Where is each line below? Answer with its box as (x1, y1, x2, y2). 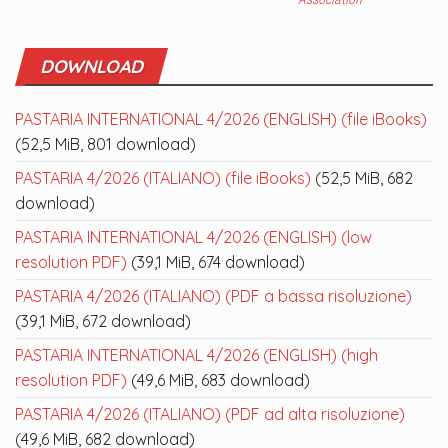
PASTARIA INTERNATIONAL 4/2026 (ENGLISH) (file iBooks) (15, 109, 427, 130)
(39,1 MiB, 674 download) (127, 252, 305, 273)
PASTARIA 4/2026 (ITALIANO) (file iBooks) (15, 168, 311, 189)
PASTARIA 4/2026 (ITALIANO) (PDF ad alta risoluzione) (15, 404, 405, 425)
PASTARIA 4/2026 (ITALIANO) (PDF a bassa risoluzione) (15, 286, 412, 307)
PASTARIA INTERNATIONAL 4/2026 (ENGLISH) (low (15, 227, 372, 248)
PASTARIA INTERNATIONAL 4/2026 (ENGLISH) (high (15, 345, 378, 366)
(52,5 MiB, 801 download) (15, 134, 196, 155)
